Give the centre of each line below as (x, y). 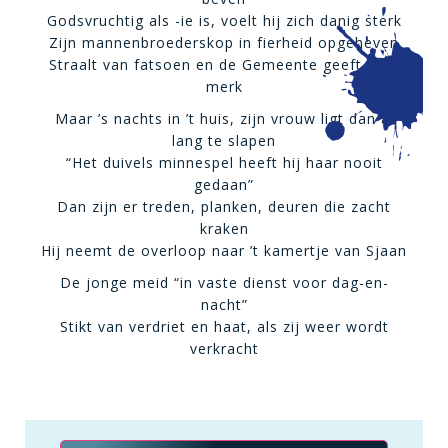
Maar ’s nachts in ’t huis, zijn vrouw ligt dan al (224, 118)
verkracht (224, 348)
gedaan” (224, 184)
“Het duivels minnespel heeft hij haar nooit (224, 162)
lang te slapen (224, 140)
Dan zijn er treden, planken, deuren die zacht (224, 206)
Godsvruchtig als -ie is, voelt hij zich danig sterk (224, 20)
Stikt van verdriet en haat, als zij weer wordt (224, 326)
